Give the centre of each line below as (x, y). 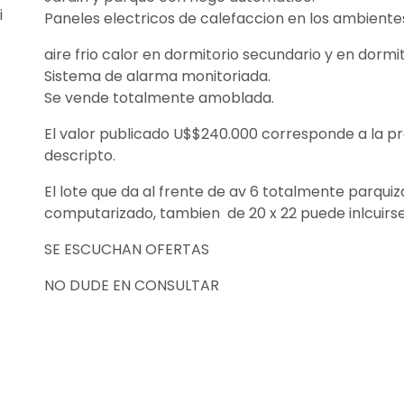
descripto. (80, 155)
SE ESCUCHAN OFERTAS (127, 249)
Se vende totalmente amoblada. (159, 97)
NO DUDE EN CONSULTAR (132, 285)
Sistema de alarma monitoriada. (157, 76)
